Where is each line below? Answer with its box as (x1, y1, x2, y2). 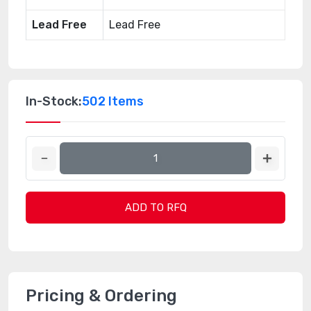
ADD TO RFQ (124, 201, 187, 214)
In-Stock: (26, 94, 82, 109)
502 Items (82, 94, 144, 109)
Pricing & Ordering (26, 286, 177, 305)
